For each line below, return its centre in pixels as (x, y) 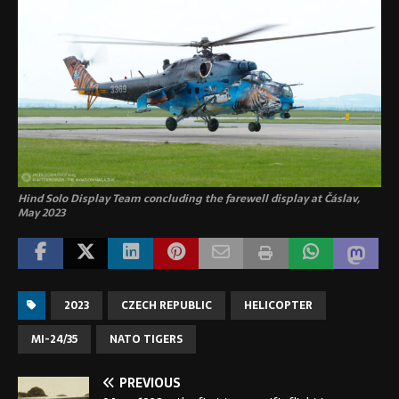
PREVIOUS (150, 383)
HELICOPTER (278, 306)
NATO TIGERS (146, 340)
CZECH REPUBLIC (167, 306)
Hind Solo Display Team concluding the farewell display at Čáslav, (189, 199)
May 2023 (41, 213)
